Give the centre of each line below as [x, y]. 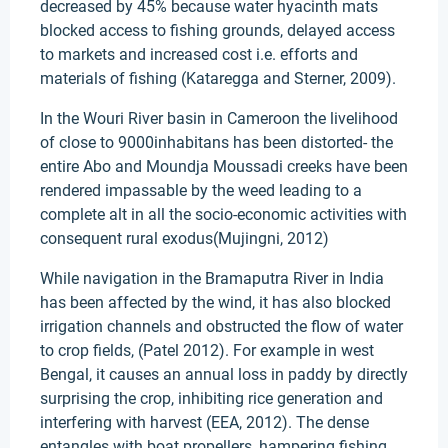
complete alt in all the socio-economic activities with [223, 214]
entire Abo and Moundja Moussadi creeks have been [224, 166]
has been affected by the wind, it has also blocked [215, 302]
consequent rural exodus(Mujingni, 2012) [184, 238]
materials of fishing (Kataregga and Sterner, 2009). [218, 78]
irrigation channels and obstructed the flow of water [221, 326]
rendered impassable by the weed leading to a [201, 190]
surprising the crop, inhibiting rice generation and [211, 398]
